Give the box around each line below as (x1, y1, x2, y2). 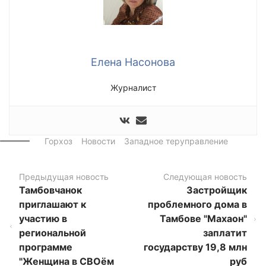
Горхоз (45, 136, 72, 147)
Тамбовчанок (19, 184, 83, 197)
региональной (19, 227, 87, 239)
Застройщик (186, 184, 247, 197)
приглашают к (19, 198, 87, 211)
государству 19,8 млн (143, 241, 247, 254)
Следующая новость (163, 172, 247, 182)
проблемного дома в (147, 198, 247, 211)
